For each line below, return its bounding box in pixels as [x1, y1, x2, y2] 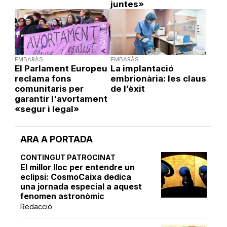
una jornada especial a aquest [20, 181, 142, 192]
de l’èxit [110, 83, 145, 94]
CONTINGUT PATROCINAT [20, 153, 116, 162]
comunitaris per [14, 83, 84, 94]
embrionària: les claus [110, 73, 206, 84]
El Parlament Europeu [14, 63, 107, 73]
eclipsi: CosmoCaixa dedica [20, 171, 132, 182]
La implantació [110, 63, 174, 73]
